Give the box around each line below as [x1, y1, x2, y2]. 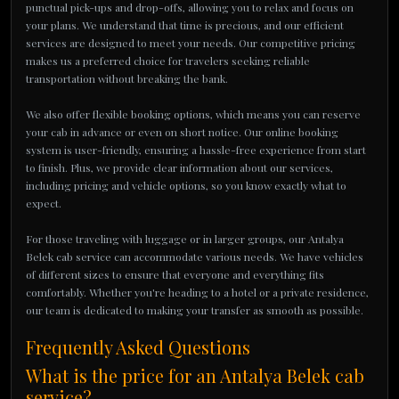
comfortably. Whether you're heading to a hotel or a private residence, [26, 285, 369, 299]
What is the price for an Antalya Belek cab [26, 363, 364, 387]
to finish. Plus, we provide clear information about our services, [26, 160, 333, 175]
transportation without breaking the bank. [26, 71, 228, 85]
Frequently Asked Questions [26, 335, 250, 359]
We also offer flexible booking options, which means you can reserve [26, 107, 361, 121]
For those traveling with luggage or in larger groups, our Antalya [26, 232, 344, 246]
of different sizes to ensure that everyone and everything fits [26, 267, 324, 281]
